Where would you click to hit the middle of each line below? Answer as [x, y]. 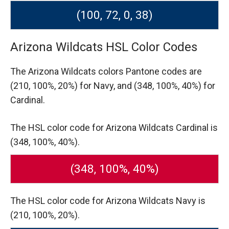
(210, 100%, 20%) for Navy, [64, 86]
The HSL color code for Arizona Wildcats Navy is [108, 200]
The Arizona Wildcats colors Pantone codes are [106, 72]
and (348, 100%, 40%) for [166, 86]
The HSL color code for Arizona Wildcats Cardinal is [114, 127]
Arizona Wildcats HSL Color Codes [104, 47]
